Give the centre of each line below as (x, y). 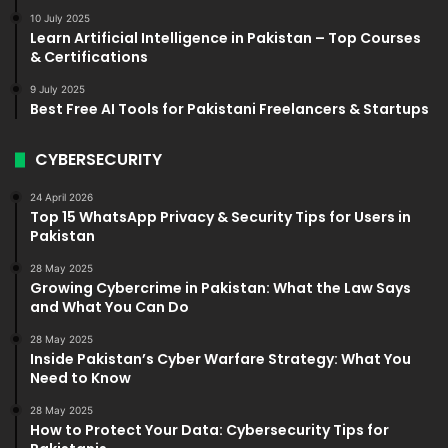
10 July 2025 (60, 18)
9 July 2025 (57, 89)
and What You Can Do (109, 307)
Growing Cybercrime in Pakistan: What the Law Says (220, 288)
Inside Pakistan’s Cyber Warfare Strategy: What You (220, 359)
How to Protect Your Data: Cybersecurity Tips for (209, 430)
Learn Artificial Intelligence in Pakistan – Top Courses (225, 38)
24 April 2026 (61, 197)
